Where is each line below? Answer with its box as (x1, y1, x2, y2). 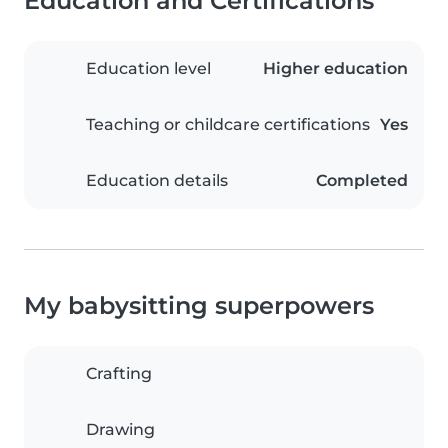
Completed (316, 171, 408, 191)
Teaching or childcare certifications (86, 115, 370, 135)
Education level (86, 59, 211, 79)
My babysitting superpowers (24, 291, 374, 321)
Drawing (86, 420, 155, 440)
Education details (86, 171, 228, 191)
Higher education (263, 59, 408, 79)
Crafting (86, 364, 152, 384)
